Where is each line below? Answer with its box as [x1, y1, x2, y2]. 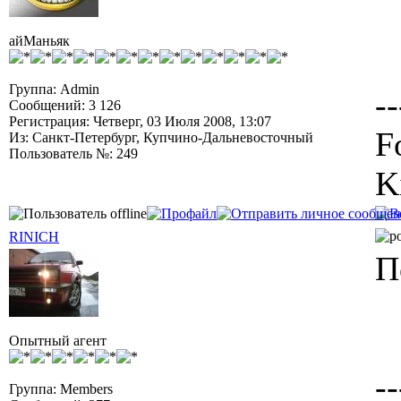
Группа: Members [9, 381, 113, 397]
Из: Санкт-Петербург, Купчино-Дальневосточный [9, 130, 313, 145]
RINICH [9, 229, 59, 244]
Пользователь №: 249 [9, 146, 138, 161]
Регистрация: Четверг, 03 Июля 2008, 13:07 [9, 114, 271, 129]
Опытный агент [9, 333, 107, 348]
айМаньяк [9, 33, 70, 48]
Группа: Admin [9, 81, 99, 97]
